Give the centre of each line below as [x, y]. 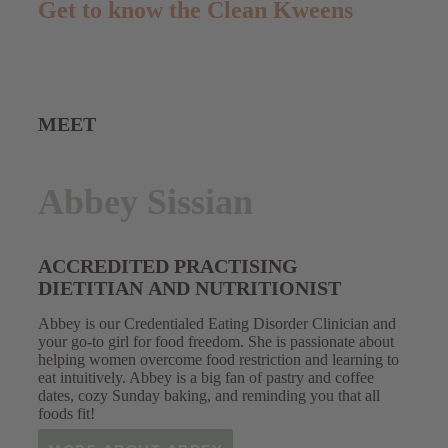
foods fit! [66, 413]
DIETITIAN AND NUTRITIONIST [189, 287]
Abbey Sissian [145, 202]
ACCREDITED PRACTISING [168, 265]
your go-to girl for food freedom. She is [162, 341]
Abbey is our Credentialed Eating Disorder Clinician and [217, 323]
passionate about [340, 341]
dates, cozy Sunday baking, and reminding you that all [209, 395]
